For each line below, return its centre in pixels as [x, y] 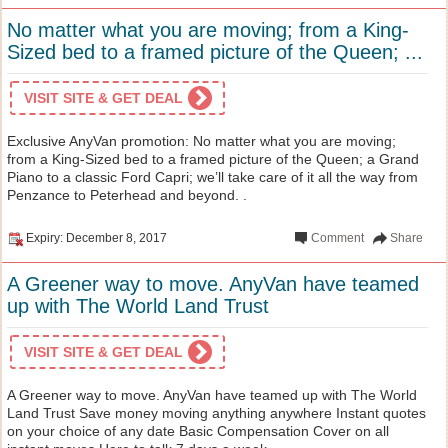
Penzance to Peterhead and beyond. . [127, 194]
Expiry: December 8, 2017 [96, 237]
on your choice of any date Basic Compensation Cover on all [198, 430]
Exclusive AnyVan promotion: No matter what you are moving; [201, 140]
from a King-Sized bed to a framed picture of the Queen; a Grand [213, 158]
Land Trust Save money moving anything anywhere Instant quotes [216, 412]
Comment [338, 237]
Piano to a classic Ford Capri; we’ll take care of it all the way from [212, 176]
